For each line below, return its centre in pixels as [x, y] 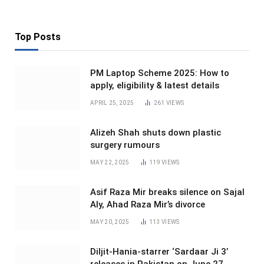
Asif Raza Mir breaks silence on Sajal [167, 192]
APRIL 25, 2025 [112, 103]
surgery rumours [125, 145]
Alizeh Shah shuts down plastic [156, 133]
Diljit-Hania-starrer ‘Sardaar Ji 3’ [159, 252]
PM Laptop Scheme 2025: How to [160, 73]
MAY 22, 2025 [110, 163]
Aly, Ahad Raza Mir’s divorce [148, 205]
